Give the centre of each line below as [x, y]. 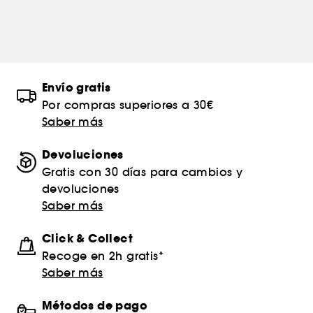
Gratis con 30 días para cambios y [143, 172]
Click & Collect [87, 239]
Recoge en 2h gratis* [103, 256]
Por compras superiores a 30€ [128, 105]
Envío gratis [77, 88]
